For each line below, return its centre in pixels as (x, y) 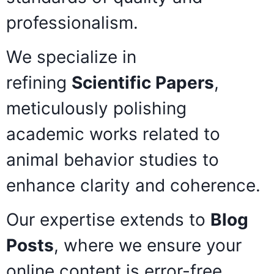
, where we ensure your (148, 245)
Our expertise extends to (108, 220)
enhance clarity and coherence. (136, 185)
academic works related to (113, 134)
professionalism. (75, 23)
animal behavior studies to (113, 160)
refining (39, 83)
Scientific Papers (143, 83)
